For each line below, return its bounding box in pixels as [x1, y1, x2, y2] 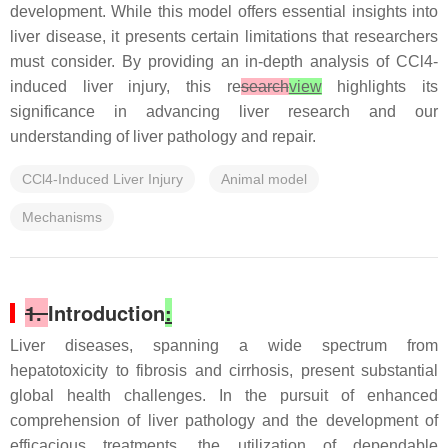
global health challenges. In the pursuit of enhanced [10, 387, 438, 404]
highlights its [321, 78, 439, 95]
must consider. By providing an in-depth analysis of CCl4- [10, 53, 438, 70]
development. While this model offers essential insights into [10, 3, 438, 20]
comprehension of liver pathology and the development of [10, 412, 438, 429]
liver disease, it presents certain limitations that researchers [10, 28, 438, 45]
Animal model [221, 171, 307, 187]
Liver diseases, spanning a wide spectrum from [10, 337, 438, 354]
